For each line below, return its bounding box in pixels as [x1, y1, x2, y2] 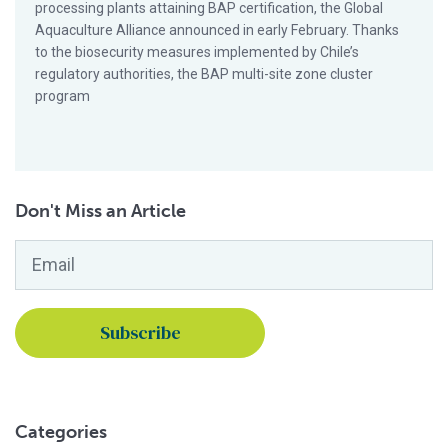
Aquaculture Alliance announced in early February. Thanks [35, 22, 399, 38]
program [35, 88, 90, 104]
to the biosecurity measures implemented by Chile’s [35, 44, 359, 60]
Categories [15, 421, 107, 443]
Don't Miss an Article [15, 200, 186, 222]
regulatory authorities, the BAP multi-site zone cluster [35, 66, 373, 82]
